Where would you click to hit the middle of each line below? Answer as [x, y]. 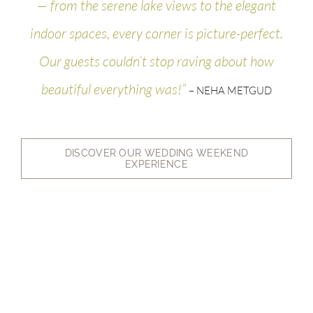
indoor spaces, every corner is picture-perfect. [156, 33]
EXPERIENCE [156, 164]
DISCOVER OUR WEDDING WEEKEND [156, 153]
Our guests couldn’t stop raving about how [156, 61]
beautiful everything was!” [115, 89]
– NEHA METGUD [230, 90]
